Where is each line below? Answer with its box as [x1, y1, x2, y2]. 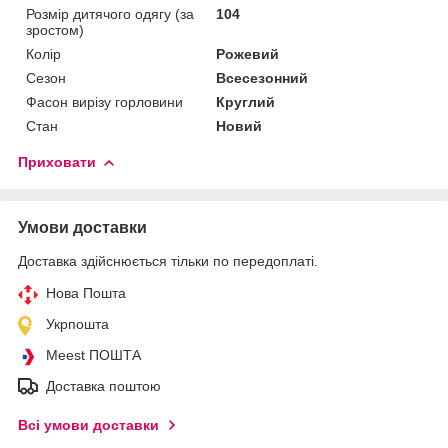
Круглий [216, 93, 276, 110]
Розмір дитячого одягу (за [26, 5, 194, 22]
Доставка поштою [46, 377, 161, 394]
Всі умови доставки [18, 416, 159, 433]
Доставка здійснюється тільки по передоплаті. [18, 252, 318, 269]
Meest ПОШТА [46, 346, 141, 363]
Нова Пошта [46, 284, 126, 301]
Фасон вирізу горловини [26, 93, 183, 110]
